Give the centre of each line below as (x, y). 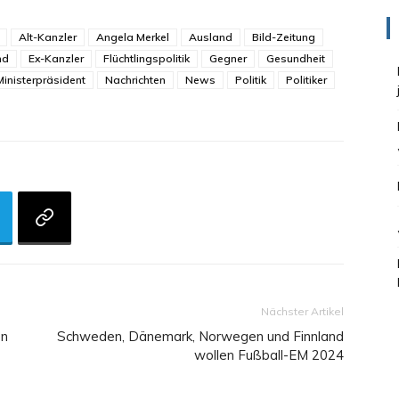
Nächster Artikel (302, 311)
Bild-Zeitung (284, 37)
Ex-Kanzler (56, 58)
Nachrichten (135, 80)
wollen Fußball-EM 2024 (269, 355)
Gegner (228, 58)
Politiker (306, 80)
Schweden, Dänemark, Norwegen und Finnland (200, 336)
